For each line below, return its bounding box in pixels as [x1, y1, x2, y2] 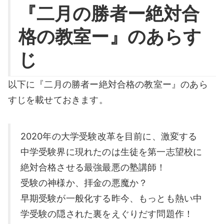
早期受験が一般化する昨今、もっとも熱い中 [20, 192, 202, 203]
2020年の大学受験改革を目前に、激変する [20, 130, 197, 141]
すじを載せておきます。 [7, 94, 108, 105]
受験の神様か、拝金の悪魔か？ [20, 177, 148, 188]
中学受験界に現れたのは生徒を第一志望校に [20, 146, 202, 157]
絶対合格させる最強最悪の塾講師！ [20, 161, 166, 172]
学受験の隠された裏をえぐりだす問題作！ [20, 208, 193, 219]
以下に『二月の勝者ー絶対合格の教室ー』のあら [7, 79, 208, 90]
